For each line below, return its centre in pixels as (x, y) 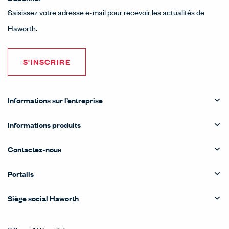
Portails (21, 174)
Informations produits (44, 124)
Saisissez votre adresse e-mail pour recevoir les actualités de (106, 12)
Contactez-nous (35, 149)
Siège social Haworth (43, 198)
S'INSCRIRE (47, 62)
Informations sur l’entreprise (55, 100)
